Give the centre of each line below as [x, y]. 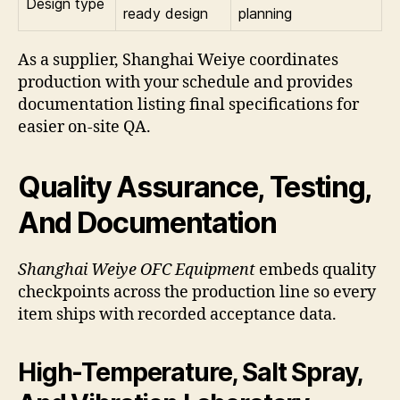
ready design [166, 14]
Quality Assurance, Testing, [195, 187]
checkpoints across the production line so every [197, 293]
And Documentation [147, 223]
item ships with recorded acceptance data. [177, 315]
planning [265, 14]
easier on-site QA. [84, 128]
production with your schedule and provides [185, 83]
